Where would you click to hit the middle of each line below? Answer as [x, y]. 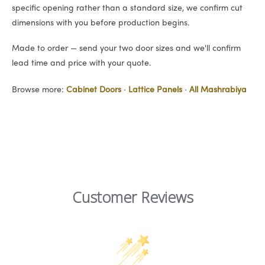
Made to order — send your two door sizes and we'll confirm [126, 49]
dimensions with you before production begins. [101, 23]
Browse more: [39, 90]
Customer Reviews [132, 197]
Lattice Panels [155, 90]
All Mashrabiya [218, 90]
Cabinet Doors [94, 90]
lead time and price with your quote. [81, 63]
